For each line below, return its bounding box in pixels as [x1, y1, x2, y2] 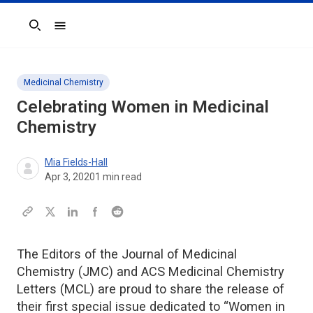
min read [101, 170, 142, 182]
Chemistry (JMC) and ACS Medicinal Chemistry [17, 263, 284, 279]
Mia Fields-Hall [45, 156, 108, 168]
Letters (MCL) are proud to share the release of [17, 281, 284, 296]
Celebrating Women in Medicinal [17, 96, 269, 117]
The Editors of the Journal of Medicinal [17, 246, 237, 261]
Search [16, 25, 50, 38]
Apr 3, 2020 [45, 170, 95, 182]
